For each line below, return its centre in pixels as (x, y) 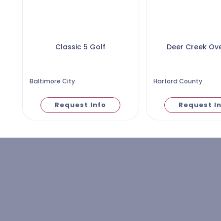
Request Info (80, 105)
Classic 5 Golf (80, 47)
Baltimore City (52, 81)
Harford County (178, 81)
